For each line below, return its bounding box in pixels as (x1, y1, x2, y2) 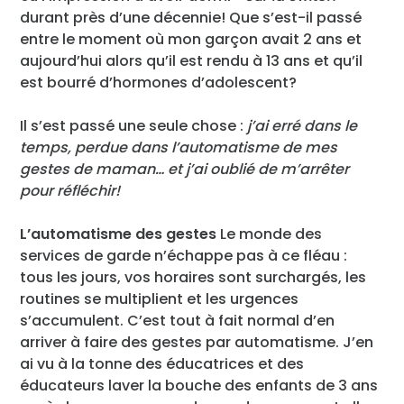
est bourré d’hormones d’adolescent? (20, 71, 298, 93)
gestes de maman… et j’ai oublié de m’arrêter (20, 158, 350, 179)
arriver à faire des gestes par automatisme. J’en (20, 331, 374, 353)
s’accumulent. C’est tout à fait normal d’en (20, 309, 335, 331)
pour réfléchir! (20, 179, 121, 201)
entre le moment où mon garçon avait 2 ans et (20, 28, 363, 50)
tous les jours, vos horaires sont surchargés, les (20, 266, 367, 288)
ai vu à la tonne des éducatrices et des (20, 353, 305, 374)
